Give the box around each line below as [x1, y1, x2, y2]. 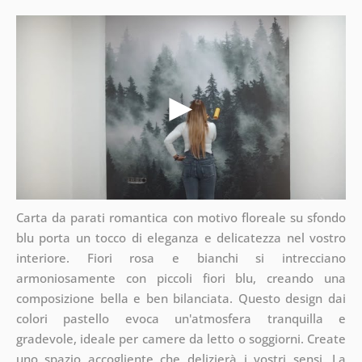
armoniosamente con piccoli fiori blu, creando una [15, 270, 347, 287]
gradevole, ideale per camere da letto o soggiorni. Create [15, 330, 347, 347]
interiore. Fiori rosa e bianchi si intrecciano [15, 250, 347, 267]
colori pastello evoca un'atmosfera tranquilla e [15, 310, 347, 327]
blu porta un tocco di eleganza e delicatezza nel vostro [15, 229, 347, 246]
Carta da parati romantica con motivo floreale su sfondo [15, 209, 347, 226]
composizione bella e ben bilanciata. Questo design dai [15, 290, 347, 307]
